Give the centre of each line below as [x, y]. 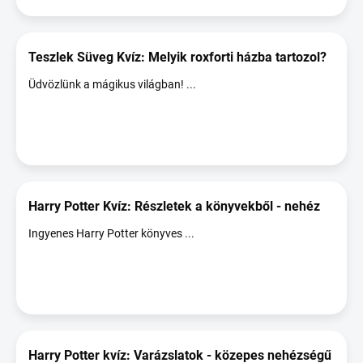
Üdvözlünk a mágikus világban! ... [112, 84]
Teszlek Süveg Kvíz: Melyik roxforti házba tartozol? [177, 57]
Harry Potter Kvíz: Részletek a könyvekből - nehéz [174, 206]
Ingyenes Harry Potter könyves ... [111, 233]
